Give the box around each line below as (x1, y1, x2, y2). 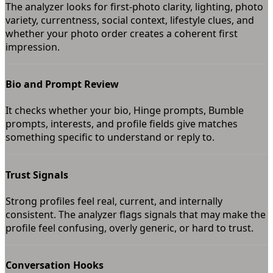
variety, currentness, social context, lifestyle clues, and (5, 13, 254, 27)
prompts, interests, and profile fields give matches (5, 117, 238, 131)
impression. (5, 40, 60, 54)
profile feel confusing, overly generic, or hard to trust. (5, 221, 253, 235)
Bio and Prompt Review (5, 77, 119, 91)
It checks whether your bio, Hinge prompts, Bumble (5, 104, 244, 118)
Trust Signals (5, 168, 68, 182)
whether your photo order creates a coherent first (5, 26, 238, 40)
